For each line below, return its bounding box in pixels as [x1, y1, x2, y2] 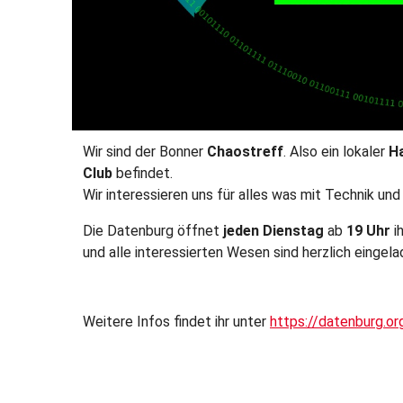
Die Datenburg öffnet [83, 222, 223, 240]
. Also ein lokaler [283, 143, 389, 161]
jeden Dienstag [223, 222, 324, 240]
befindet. [112, 165, 173, 183]
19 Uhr [346, 222, 390, 240]
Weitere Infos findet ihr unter [83, 313, 270, 331]
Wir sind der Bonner [83, 143, 207, 161]
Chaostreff [207, 143, 283, 161]
